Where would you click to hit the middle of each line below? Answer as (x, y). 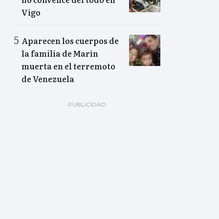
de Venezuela (48, 79)
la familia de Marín (60, 54)
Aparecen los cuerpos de (70, 41)
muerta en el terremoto (68, 66)
